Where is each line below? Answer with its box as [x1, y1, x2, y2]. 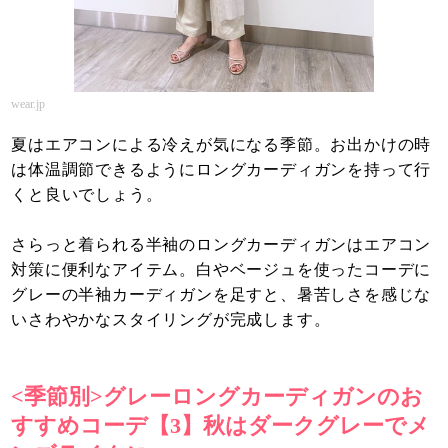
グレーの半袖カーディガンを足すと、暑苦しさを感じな [11, 285, 432, 303]
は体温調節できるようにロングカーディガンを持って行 [11, 160, 432, 178]
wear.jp [11, 96, 46, 111]
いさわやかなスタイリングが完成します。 [11, 310, 331, 328]
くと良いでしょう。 [11, 185, 163, 203]
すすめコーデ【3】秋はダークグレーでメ [11, 412, 431, 438]
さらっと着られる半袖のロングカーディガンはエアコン [11, 235, 432, 253]
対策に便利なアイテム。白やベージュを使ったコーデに [11, 260, 432, 278]
